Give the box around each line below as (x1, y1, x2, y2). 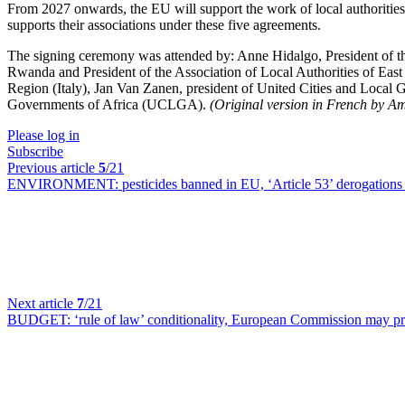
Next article (7, 296, 77, 311)
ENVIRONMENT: (7, 176, 122, 192)
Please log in (7, 127, 80, 143)
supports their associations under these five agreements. (7, 17, 321, 33)
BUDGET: (7, 312, 74, 327)
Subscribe (7, 144, 63, 159)
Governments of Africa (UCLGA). (7, 97, 210, 112)
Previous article (7, 160, 99, 175)
